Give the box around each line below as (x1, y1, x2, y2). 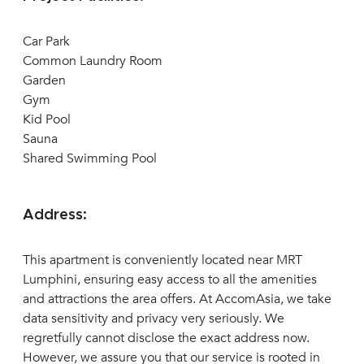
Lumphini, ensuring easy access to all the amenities (23, 271, 317, 289)
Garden (23, 71, 66, 90)
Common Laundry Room (23, 52, 162, 71)
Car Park (23, 32, 70, 51)
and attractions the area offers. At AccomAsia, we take (23, 290, 331, 309)
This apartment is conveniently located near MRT (23, 251, 302, 270)
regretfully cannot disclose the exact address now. (23, 329, 310, 348)
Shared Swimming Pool (23, 149, 157, 168)
